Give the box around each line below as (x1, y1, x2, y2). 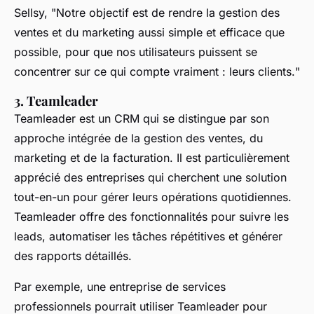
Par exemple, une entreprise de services (14, 279, 226, 294)
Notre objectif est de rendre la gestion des (56, 5, 280, 20)
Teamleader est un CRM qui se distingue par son (14, 111, 269, 125)
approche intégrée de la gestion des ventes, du (14, 130, 263, 145)
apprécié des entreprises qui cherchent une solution (14, 170, 287, 184)
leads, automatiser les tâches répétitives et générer (14, 228, 282, 243)
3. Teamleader (14, 91, 98, 109)
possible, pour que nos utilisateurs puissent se (14, 44, 257, 59)
